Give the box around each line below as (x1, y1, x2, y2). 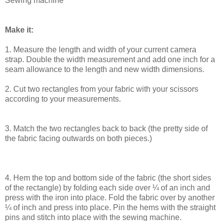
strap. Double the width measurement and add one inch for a (5, 55, 215, 64)
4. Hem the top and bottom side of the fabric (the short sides (5, 173, 211, 182)
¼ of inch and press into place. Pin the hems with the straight (5, 203, 216, 212)
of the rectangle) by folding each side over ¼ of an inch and (5, 183, 210, 192)
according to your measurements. (5, 94, 121, 103)
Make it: (5, 25, 34, 34)
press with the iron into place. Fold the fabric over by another (5, 193, 215, 202)
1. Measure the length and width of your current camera (5, 45, 196, 54)
